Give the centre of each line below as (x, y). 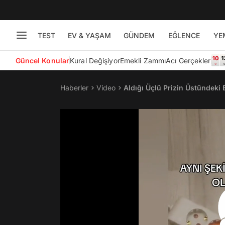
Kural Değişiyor (95, 60)
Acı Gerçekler (188, 60)
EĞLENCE (184, 35)
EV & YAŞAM (89, 35)
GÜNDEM (139, 35)
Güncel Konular (42, 60)
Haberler (74, 88)
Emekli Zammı (143, 60)
